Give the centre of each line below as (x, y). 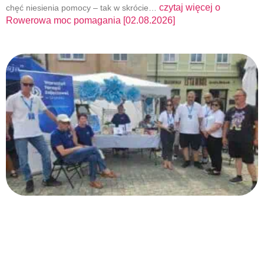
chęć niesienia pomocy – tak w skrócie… (82, 8)
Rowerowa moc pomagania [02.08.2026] (90, 21)
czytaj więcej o (190, 8)
